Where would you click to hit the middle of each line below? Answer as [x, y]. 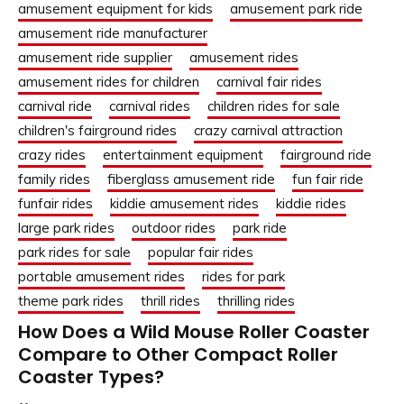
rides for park [243, 277]
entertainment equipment [183, 155]
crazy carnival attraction [268, 131]
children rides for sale [274, 106]
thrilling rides [256, 301]
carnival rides [150, 106]
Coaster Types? [91, 377]
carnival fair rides [269, 82]
